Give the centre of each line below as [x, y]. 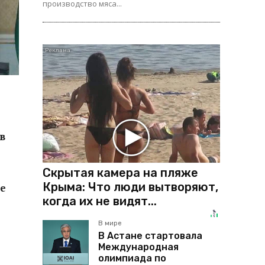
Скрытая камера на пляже [120, 172]
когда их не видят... [100, 201]
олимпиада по [132, 258]
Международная [138, 247]
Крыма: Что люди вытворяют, [130, 187]
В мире [110, 223]
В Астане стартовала [150, 235]
